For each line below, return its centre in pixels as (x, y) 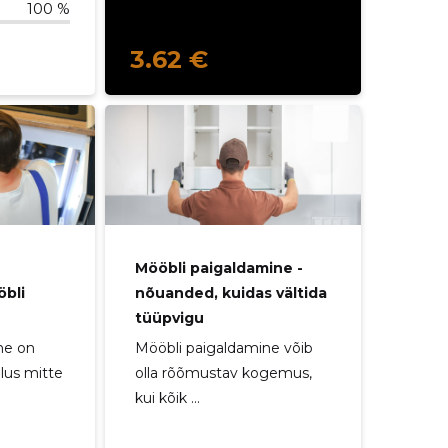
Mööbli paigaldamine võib (223, 348)
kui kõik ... (167, 398)
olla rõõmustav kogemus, (223, 373)
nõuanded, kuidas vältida (230, 293)
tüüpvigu (169, 318)
